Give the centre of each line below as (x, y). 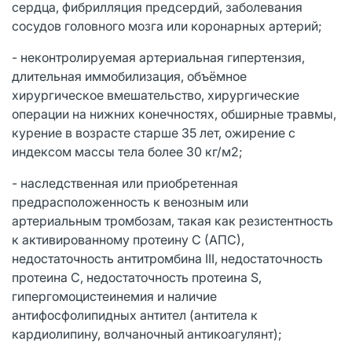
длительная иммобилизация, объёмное (129, 76)
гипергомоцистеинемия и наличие (114, 296)
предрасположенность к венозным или (130, 202)
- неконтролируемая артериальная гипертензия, (158, 57)
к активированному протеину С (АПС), (128, 239)
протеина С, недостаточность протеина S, (137, 277)
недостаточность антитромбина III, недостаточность (167, 258)
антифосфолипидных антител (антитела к (135, 315)
